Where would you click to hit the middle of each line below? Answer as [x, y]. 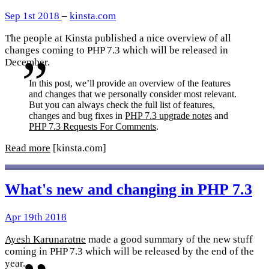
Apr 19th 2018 [36, 217]
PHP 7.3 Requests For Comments [92, 127]
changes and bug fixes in [77, 116]
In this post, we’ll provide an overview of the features [130, 83]
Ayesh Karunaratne [45, 240]
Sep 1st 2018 [33, 16]
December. [27, 62]
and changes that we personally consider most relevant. [133, 94]
